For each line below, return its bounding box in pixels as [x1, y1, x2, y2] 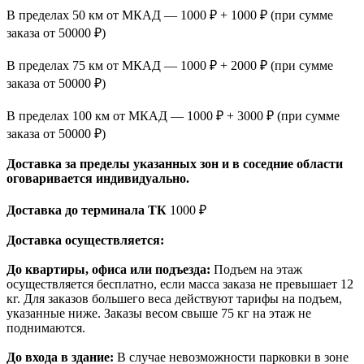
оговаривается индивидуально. [6, 171, 189, 185]
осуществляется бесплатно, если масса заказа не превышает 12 [6, 276, 353, 291]
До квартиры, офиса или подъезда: [6, 262, 210, 276]
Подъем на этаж [210, 262, 302, 276]
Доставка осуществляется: [6, 232, 164, 247]
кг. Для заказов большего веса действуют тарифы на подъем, [6, 291, 342, 305]
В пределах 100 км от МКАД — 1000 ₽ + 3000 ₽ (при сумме [6, 108, 340, 123]
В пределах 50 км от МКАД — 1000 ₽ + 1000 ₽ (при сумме [6, 7, 333, 22]
